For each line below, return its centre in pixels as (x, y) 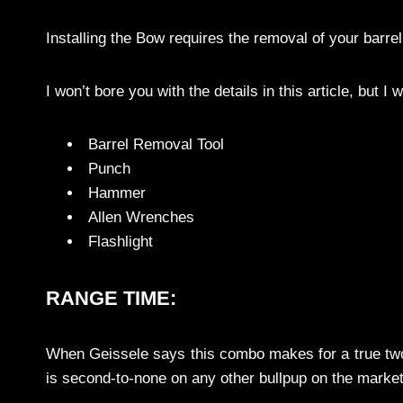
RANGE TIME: (111, 299)
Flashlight (121, 242)
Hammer (117, 193)
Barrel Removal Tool (156, 145)
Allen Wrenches (141, 218)
